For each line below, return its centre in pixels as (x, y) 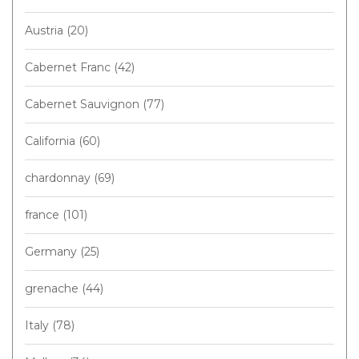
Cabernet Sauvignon (84, 104)
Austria (46, 30)
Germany (52, 251)
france (44, 214)
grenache (53, 288)
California (52, 141)
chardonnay (59, 177)
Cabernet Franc (69, 67)
